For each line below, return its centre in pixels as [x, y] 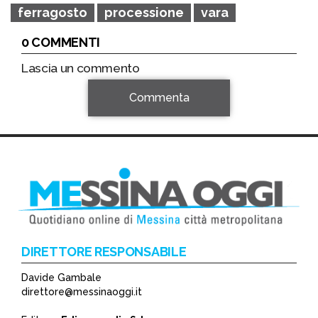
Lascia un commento [81, 68]
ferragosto [53, 13]
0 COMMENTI [61, 43]
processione [144, 13]
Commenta [159, 98]
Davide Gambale [61, 277]
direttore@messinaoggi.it [82, 291]
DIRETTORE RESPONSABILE [104, 251]
